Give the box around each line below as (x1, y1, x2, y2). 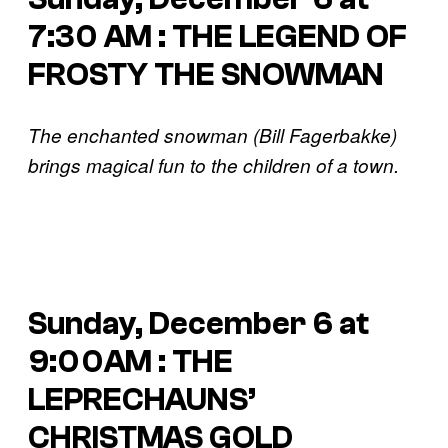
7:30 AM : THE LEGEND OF (28, 18, 407, 55)
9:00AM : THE (28, 343, 233, 380)
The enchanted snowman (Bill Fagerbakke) (28, 122, 397, 149)
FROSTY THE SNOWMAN (28, 56, 384, 93)
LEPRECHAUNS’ (28, 381, 256, 418)
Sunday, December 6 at (28, 305, 369, 342)
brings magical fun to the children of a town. (28, 152, 399, 179)
